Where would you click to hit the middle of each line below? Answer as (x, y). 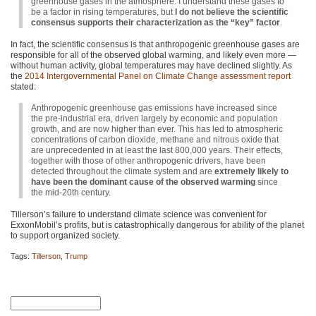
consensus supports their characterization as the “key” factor (156, 23)
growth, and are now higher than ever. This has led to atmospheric (157, 129)
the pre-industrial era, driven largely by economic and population (154, 119)
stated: (23, 86)
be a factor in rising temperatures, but (103, 12)
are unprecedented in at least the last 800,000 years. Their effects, (157, 151)
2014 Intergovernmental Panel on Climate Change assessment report (158, 76)
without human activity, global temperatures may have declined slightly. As (151, 65)
